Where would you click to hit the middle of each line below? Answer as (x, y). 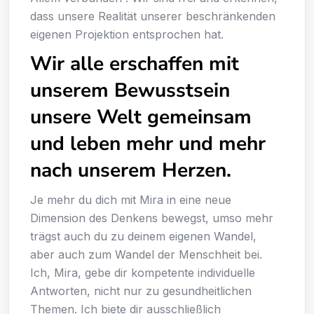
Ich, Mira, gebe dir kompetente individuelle (143, 272)
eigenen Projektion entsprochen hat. (127, 34)
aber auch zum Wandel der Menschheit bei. (146, 254)
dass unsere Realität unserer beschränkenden (153, 16)
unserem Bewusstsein (130, 90)
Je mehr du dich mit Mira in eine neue (131, 199)
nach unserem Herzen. (131, 170)
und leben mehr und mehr (148, 143)
